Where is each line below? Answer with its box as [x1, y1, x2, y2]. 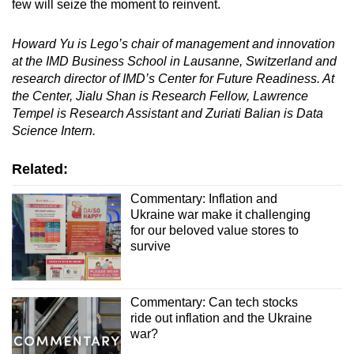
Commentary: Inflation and [130, 191, 277, 205]
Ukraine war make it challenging [130, 207, 311, 221]
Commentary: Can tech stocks [130, 296, 298, 310]
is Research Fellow [136, 88, 247, 103]
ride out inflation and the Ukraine [130, 311, 312, 326]
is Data [281, 106, 323, 120]
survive [130, 239, 171, 253]
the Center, [12, 88, 76, 103]
